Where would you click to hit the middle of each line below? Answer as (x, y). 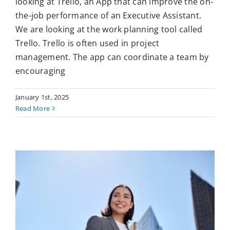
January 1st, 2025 (42, 97)
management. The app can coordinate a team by (112, 57)
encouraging (41, 71)
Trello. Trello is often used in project (88, 43)
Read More (33, 109)
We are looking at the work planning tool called (109, 30)
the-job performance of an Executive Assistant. (109, 16)
